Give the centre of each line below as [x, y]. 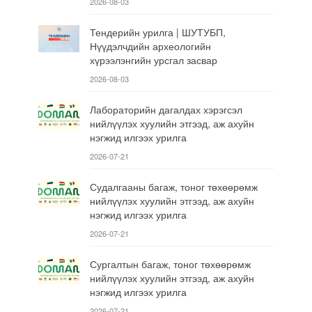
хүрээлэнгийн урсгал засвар [153, 60]
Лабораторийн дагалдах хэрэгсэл [166, 109]
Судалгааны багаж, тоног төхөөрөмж [173, 186]
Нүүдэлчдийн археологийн [150, 46]
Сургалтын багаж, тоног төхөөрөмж [170, 264]
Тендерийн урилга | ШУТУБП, [157, 32]
